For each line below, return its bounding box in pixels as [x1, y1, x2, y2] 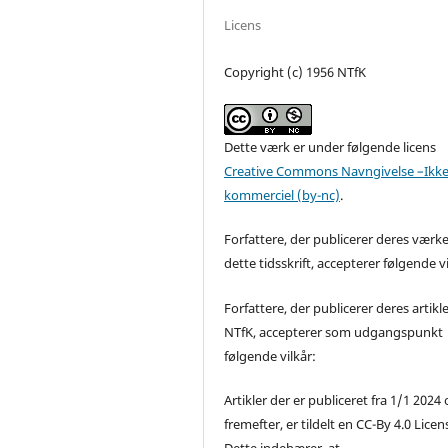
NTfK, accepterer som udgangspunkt [224, 322, 444, 341]
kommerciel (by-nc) [224, 186, 341, 205]
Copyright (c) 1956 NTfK [224, 63, 367, 82]
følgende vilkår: [224, 346, 317, 365]
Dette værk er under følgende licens [224, 138, 437, 157]
